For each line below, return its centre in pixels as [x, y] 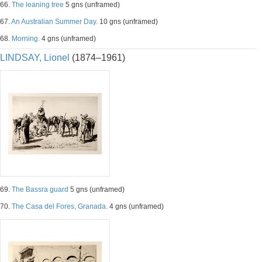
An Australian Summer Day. [54, 22]
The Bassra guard [40, 189]
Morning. [26, 39]
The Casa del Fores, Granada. [60, 206]
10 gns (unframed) [128, 22]
